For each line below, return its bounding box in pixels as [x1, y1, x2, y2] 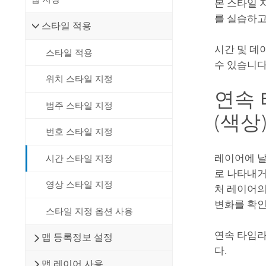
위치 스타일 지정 [46, 74, 113, 85]
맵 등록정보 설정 [42, 232, 113, 243]
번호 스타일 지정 [46, 126, 113, 138]
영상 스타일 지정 [46, 179, 113, 191]
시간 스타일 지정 [46, 153, 113, 164]
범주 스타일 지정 [46, 100, 113, 111]
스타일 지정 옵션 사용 [46, 205, 134, 217]
